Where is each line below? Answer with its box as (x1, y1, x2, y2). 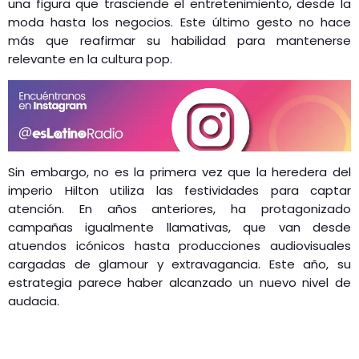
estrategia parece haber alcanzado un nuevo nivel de (8, 273, 351, 291)
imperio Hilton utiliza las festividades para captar (8, 181, 351, 199)
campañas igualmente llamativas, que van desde (8, 218, 351, 236)
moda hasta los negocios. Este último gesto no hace (8, 13, 351, 30)
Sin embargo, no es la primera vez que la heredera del (8, 163, 351, 180)
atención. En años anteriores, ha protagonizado (8, 200, 351, 217)
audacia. (8, 292, 59, 309)
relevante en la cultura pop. (8, 50, 172, 67)
